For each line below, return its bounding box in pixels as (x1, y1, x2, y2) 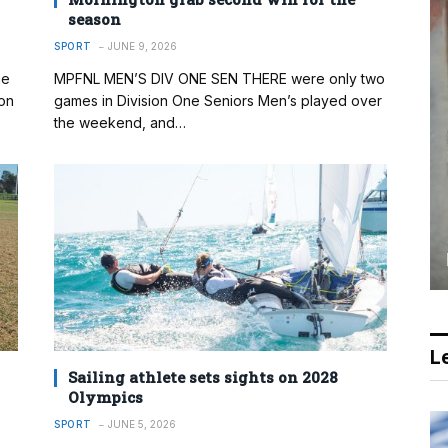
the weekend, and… (54, 113, 186, 131)
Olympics (68, 387, 143, 408)
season (68, 8, 121, 29)
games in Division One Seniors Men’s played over (54, 91, 382, 109)
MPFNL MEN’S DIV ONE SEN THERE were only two (54, 69, 385, 87)
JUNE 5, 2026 (107, 418, 176, 431)
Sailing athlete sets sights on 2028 (68, 367, 338, 388)
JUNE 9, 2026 (107, 39, 177, 52)
